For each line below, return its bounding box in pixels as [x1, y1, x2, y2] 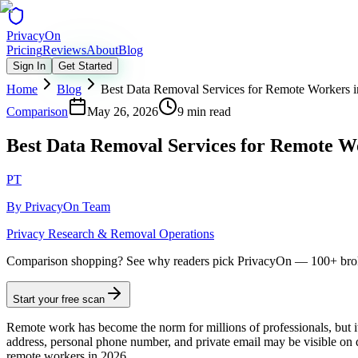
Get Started [58, 60, 112, 72]
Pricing [6, 43, 42, 57]
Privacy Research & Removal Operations [6, 226, 214, 241]
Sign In [13, 60, 46, 72]
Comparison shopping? [6, 253, 123, 268]
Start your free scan [13, 292, 105, 305]
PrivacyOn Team [25, 199, 110, 213]
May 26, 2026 [87, 105, 158, 118]
